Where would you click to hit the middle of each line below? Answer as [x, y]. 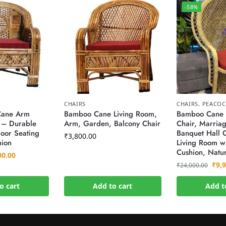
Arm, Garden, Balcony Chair [112, 124]
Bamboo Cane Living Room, [110, 114]
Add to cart [113, 186]
